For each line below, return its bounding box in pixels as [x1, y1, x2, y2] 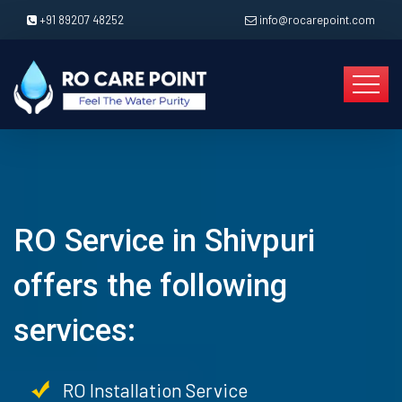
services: [13, 312, 135, 349]
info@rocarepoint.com [259, 13, 375, 27]
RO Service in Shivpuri [13, 223, 315, 259]
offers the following [13, 267, 287, 304]
